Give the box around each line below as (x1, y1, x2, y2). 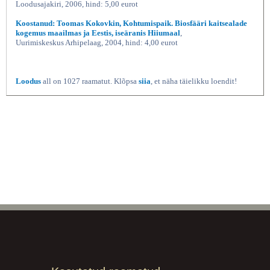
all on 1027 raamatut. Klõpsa (41, 76, 139, 86)
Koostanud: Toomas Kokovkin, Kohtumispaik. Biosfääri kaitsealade (16, 18, 247, 28)
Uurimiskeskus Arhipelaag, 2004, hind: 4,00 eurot (16, 37, 178, 47)
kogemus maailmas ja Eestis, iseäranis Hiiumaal (16, 28, 180, 37)
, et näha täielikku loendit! (151, 76, 237, 86)
